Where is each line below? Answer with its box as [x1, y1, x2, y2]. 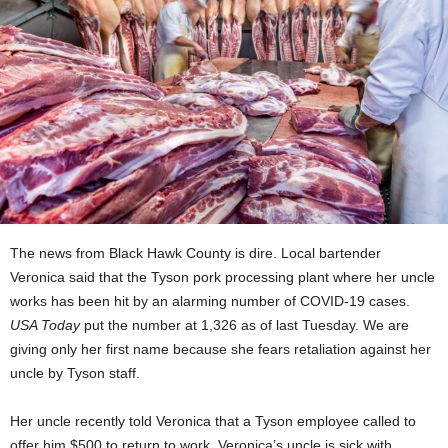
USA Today [10, 317, 80, 334]
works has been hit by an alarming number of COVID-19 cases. [10, 293, 410, 310]
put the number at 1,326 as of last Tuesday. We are [80, 317, 409, 334]
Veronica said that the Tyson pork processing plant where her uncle [10, 269, 435, 286]
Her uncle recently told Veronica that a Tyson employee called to [10, 413, 416, 430]
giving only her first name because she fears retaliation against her [10, 341, 431, 358]
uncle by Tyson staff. [10, 365, 140, 382]
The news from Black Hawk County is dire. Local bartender [10, 245, 381, 262]
